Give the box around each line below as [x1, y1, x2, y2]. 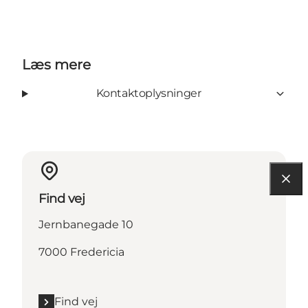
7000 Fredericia [38, 245, 124, 259]
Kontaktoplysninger [96, 87, 201, 100]
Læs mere [22, 56, 91, 74]
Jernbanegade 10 [38, 218, 133, 232]
